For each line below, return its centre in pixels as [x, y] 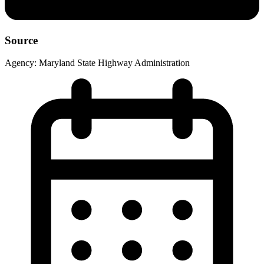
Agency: [21, 63]
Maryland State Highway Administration [114, 63]
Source [21, 40]
